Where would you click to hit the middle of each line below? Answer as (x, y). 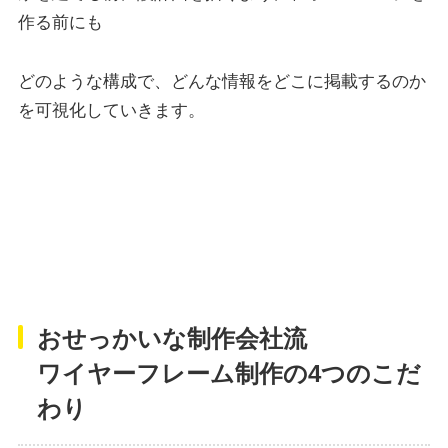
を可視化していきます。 (111, 111)
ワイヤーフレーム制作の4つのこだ (229, 373)
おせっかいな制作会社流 (172, 338)
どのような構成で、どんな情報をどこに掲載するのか (221, 82)
